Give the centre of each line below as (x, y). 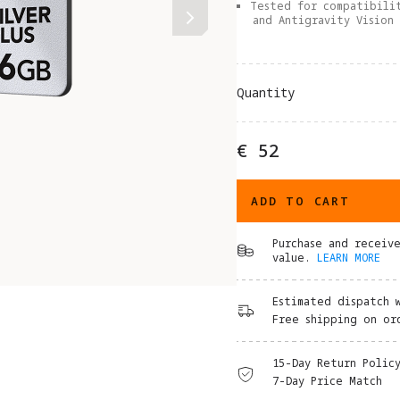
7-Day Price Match (327, 381)
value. (292, 258)
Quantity (266, 93)
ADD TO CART (300, 200)
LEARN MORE (349, 258)
